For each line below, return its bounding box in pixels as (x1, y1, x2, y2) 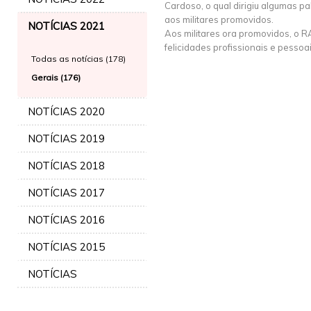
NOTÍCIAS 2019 (28, 132, 105, 145)
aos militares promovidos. (165, 14, 274, 25)
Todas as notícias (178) (31, 53, 126, 64)
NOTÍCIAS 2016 (28, 213, 105, 226)
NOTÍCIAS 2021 (28, 19, 105, 33)
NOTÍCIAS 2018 (28, 159, 105, 172)
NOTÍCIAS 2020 (28, 105, 105, 118)
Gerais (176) (31, 72, 81, 83)
